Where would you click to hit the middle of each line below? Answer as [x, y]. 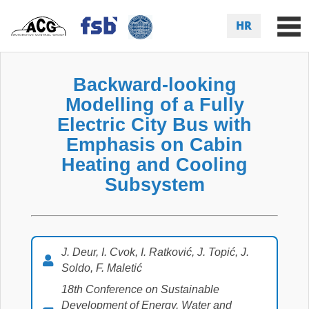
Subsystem [154, 185]
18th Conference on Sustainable [140, 289]
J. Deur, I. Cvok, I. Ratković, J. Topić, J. [155, 252]
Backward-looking [154, 84]
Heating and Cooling [154, 165]
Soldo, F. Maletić [102, 268]
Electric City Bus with [154, 124]
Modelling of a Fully [154, 104]
